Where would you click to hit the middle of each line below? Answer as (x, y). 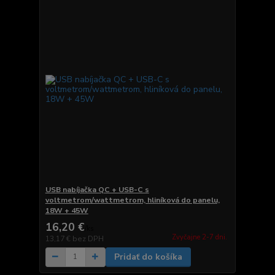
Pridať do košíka (148, 257)
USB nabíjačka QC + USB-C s (97, 189)
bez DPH (88, 238)
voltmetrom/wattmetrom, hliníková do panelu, (132, 200)
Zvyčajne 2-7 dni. (199, 237)
